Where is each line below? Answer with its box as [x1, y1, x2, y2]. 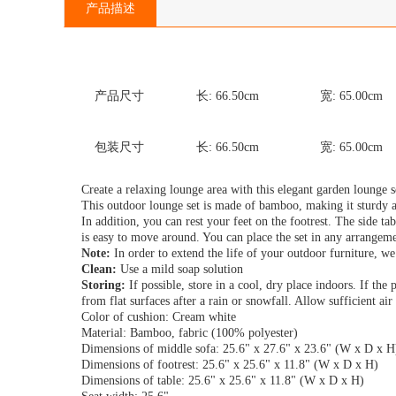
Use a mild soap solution [120, 263, 243, 276]
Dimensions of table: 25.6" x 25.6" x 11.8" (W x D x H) [81, 374, 364, 387]
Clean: [81, 263, 120, 276]
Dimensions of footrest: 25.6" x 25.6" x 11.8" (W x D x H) [81, 358, 378, 371]
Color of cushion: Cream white [81, 310, 236, 324]
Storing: [81, 278, 126, 292]
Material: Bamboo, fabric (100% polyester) [81, 326, 298, 339]
